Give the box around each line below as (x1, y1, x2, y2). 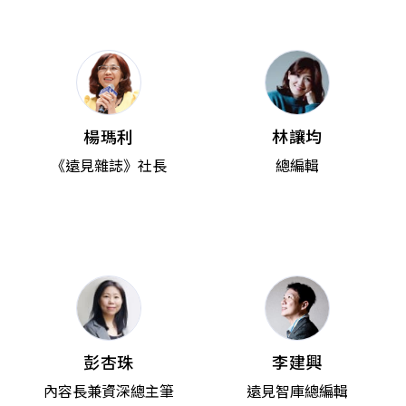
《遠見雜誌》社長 (51, 153, 167, 176)
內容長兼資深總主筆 (43, 379, 174, 401)
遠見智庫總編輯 (246, 379, 348, 401)
